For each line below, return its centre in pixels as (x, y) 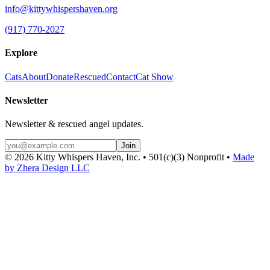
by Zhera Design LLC (47, 168)
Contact (121, 77)
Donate (60, 77)
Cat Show (155, 77)
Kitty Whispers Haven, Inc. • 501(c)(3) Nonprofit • (132, 157)
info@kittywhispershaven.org (61, 9)
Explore (21, 53)
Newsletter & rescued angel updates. (74, 124)
